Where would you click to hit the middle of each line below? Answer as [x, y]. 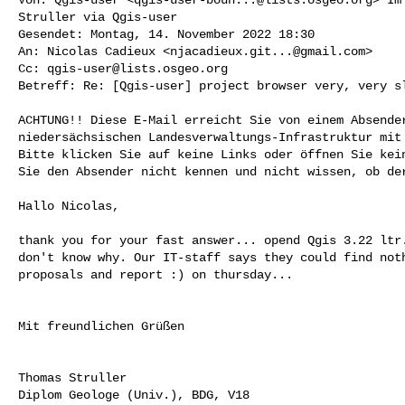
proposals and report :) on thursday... [155, 274]
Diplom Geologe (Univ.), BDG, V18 [134, 395]
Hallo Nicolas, [69, 206]
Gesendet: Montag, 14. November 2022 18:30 [166, 34]
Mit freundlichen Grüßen [101, 326]
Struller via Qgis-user [98, 17]
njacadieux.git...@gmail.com [268, 51]
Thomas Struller [72, 377]
